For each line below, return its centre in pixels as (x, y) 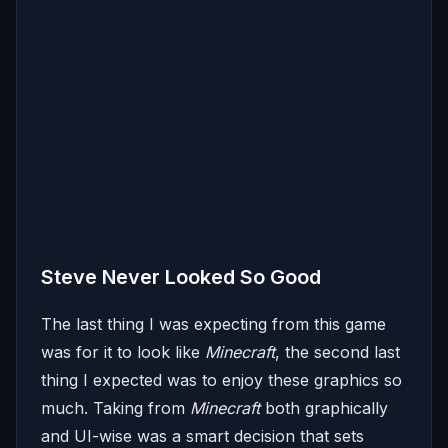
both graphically (324, 408)
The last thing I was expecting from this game (213, 324)
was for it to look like (123, 352)
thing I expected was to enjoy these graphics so (221, 380)
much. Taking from (115, 408)
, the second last (337, 352)
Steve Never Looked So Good (181, 277)
